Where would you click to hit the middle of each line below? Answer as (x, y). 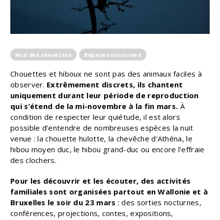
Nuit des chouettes (44, 55)
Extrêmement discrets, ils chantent (115, 85)
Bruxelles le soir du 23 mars (63, 203)
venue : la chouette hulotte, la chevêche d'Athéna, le (101, 139)
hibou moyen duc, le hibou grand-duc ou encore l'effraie (108, 150)
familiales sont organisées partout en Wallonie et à (109, 192)
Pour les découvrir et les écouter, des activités (101, 181)
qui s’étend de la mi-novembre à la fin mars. (94, 106)
